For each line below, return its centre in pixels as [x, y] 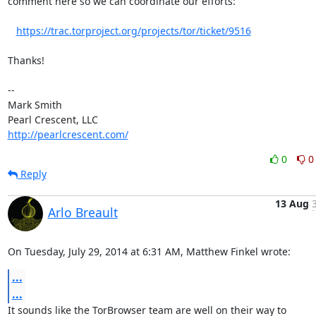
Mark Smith [35, 105]
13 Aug [292, 203]
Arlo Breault [83, 212]
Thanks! [26, 60]
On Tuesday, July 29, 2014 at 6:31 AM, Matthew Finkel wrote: [149, 251]
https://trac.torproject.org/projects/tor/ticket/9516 [133, 31]
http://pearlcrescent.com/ [68, 134]
